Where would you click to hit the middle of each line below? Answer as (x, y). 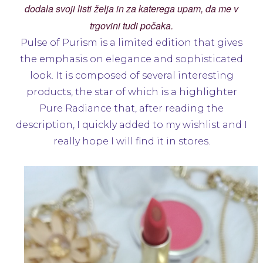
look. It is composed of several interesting (131, 75)
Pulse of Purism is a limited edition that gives (131, 42)
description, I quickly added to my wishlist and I (131, 124)
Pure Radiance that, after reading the (131, 108)
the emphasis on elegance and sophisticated (131, 59)
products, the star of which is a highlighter (131, 92)
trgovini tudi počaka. (131, 25)
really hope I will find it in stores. (131, 141)
